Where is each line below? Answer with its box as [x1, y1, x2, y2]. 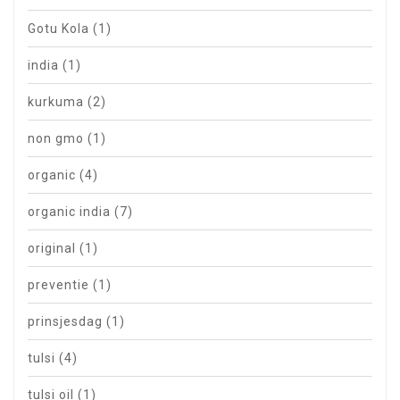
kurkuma [28, 95, 87, 110]
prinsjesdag [28, 314, 106, 329]
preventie [28, 278, 93, 293]
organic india [28, 204, 114, 220]
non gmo [28, 131, 87, 146]
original [28, 241, 79, 256]
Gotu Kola [28, 21, 93, 37]
